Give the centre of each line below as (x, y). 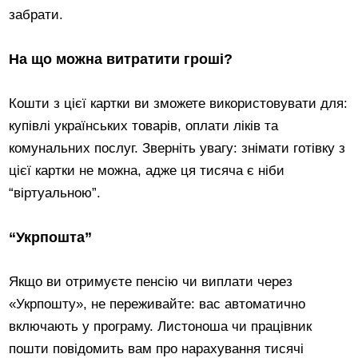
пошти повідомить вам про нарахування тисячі (157, 348)
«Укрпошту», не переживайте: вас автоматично (157, 304)
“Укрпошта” (51, 237)
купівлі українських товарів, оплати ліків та (144, 125)
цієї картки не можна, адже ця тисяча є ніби (147, 170)
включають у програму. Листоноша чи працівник (161, 326)
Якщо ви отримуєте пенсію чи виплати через (151, 281)
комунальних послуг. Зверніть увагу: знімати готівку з (177, 148)
